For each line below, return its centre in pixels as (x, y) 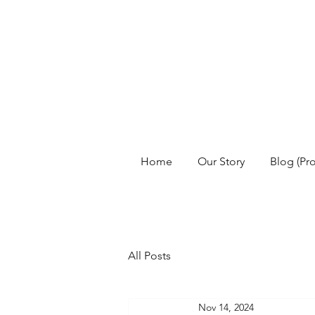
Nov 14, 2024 (226, 307)
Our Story (221, 162)
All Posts (149, 256)
